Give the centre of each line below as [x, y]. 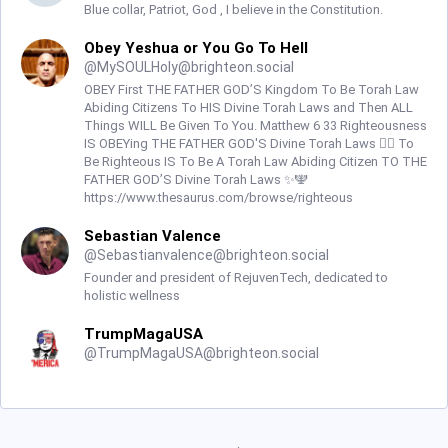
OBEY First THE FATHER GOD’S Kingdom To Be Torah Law [251, 89]
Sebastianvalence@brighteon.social [213, 255]
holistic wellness [132, 295]
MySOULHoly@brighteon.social [195, 67]
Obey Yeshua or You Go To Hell [196, 48]
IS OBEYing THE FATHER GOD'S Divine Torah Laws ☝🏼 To [249, 143]
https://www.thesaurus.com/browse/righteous [218, 197]
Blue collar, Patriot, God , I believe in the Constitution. [233, 9]
